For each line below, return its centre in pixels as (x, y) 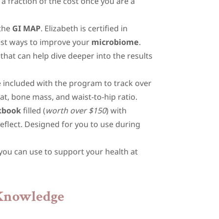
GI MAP (27, 28)
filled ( (33, 110)
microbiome (115, 42)
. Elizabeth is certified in (84, 28)
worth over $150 (76, 110)
